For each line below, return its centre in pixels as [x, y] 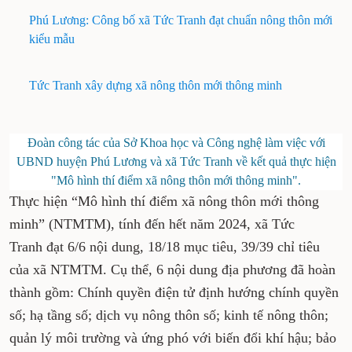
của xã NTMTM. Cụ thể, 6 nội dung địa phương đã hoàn [172, 269]
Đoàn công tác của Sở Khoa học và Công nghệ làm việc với [176, 143]
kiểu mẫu [52, 39]
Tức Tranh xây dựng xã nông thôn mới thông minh [156, 85]
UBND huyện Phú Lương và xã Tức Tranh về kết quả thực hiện [176, 161]
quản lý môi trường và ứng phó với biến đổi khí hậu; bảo [173, 338]
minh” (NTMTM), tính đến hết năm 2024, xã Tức [152, 224]
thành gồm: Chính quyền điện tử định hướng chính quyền [174, 292]
